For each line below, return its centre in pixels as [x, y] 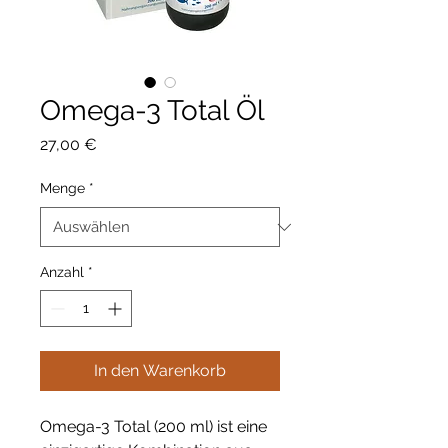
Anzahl [62, 272]
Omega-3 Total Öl [152, 111]
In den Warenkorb [160, 371]
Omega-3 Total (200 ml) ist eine [153, 427]
